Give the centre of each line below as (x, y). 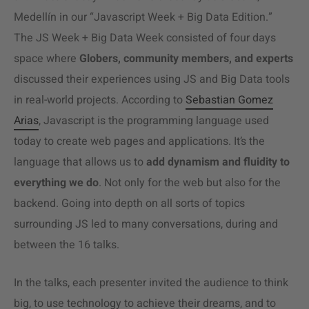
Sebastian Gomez (229, 100)
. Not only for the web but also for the (190, 183)
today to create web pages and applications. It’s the (139, 141)
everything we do (56, 183)
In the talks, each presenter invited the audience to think (151, 283)
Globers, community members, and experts (186, 59)
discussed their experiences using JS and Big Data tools (152, 79)
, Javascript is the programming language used (154, 121)
